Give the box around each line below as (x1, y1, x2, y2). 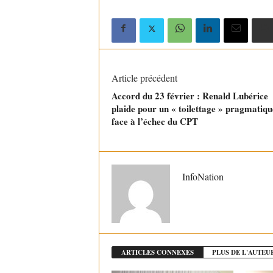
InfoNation (182, 170, 224, 183)
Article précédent (111, 71, 177, 85)
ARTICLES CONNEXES (121, 247, 194, 258)
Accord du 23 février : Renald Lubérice (111, 89, 268, 103)
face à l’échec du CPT (111, 115, 198, 129)
